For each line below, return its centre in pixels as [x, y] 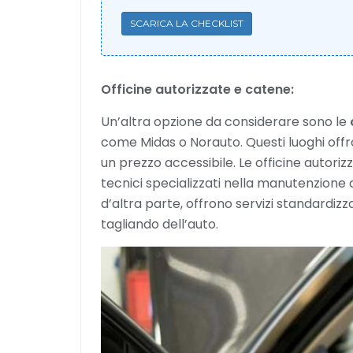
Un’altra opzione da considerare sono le [225, 122]
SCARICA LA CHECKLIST [187, 23]
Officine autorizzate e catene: [197, 89]
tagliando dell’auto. [160, 224]
